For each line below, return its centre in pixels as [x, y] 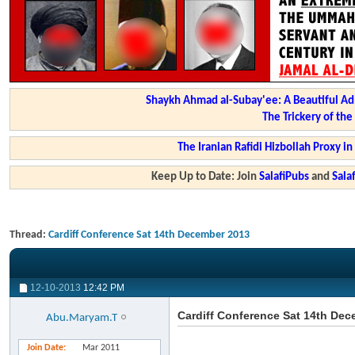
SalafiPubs [284, 177]
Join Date [45, 348]
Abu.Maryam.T [82, 318]
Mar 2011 [101, 348]
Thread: [29, 235]
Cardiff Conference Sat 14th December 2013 [149, 235]
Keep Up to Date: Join [206, 177]
